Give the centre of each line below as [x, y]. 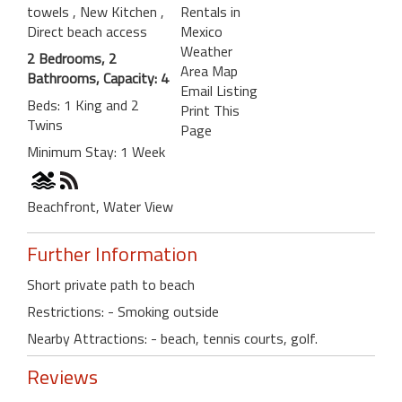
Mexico [201, 31]
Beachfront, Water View [100, 206]
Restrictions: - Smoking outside [123, 311]
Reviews [62, 376]
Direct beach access [87, 31]
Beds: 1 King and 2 [83, 105]
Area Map [209, 70]
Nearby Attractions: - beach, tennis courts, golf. [172, 338]
